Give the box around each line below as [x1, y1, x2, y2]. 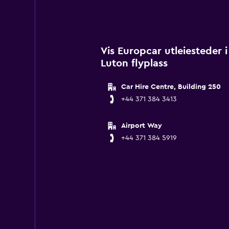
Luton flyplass [100, 58, 168, 68]
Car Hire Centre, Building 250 [121, 83, 221, 90]
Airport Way [121, 122, 162, 129]
